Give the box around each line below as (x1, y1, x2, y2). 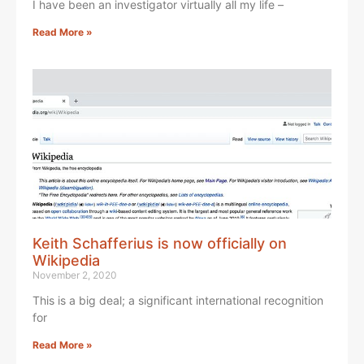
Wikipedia (32, 251, 100, 269)
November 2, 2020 (32, 268, 117, 281)
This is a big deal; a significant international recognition (32, 292, 323, 307)
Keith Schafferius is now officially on (32, 234, 287, 252)
